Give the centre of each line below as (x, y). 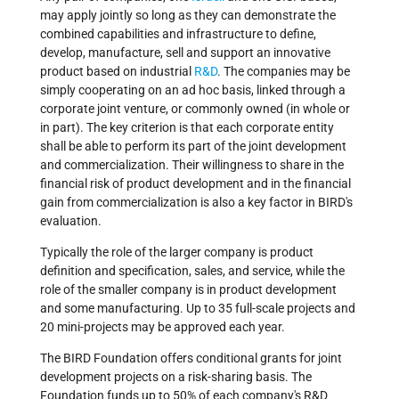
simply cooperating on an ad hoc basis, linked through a (193, 90)
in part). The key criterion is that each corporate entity (187, 128)
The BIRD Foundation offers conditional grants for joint (191, 358)
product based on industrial (117, 72)
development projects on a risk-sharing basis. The (176, 377)
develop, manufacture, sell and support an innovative (185, 53)
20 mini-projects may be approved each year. (163, 327)
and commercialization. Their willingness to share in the (192, 165)
